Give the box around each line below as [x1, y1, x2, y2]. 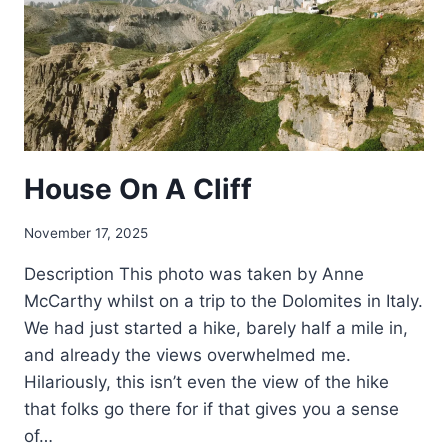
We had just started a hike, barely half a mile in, [24, 318, 408, 339]
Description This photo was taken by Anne [24, 264, 364, 285]
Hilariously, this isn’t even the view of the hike [24, 372, 389, 393]
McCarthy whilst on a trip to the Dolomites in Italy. [24, 291, 423, 312]
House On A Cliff [24, 171, 252, 206]
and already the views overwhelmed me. [24, 345, 351, 366]
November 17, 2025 [24, 225, 148, 242]
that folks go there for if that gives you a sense [24, 399, 399, 420]
